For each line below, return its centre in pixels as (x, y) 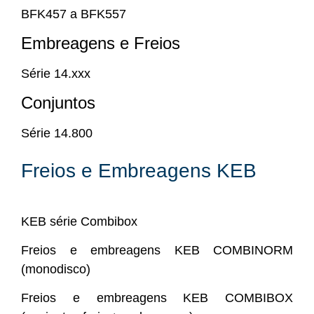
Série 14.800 (57, 134)
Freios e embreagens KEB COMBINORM (157, 251)
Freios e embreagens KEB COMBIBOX (157, 298)
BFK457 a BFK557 (74, 14)
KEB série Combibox (79, 221)
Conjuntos (58, 103)
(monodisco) (56, 269)
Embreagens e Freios (101, 43)
